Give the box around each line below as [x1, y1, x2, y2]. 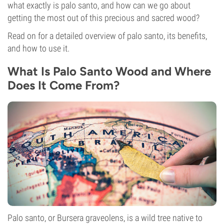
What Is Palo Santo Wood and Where [7, 64, 211, 78]
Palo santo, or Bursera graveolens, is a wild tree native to [7, 212, 202, 223]
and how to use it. [7, 43, 69, 53]
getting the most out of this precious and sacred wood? [7, 12, 199, 23]
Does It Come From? [7, 78, 119, 92]
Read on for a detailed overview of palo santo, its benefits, [7, 30, 207, 41]
